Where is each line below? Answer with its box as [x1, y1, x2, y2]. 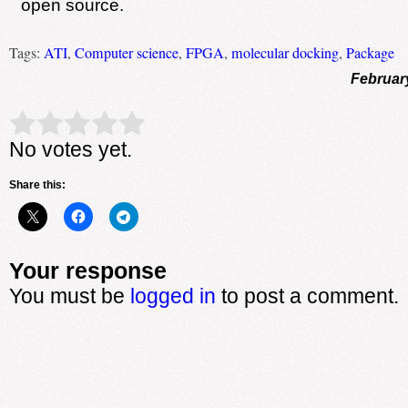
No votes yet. [8, 137, 132, 161]
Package [345, 42, 394, 63]
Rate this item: [8, 115, 101, 131]
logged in [129, 283, 216, 308]
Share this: [8, 178, 66, 191]
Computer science [74, 42, 178, 63]
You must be [8, 283, 130, 308]
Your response [8, 258, 167, 283]
